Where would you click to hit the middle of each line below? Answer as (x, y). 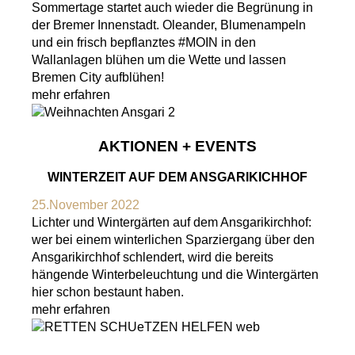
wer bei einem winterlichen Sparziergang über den (173, 239)
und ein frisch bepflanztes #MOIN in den (144, 43)
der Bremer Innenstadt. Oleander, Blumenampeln (169, 25)
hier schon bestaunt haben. (108, 292)
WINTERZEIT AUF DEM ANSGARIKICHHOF (177, 177)
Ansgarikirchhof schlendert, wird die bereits (153, 257)
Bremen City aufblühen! (98, 78)
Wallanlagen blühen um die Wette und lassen (159, 60)
